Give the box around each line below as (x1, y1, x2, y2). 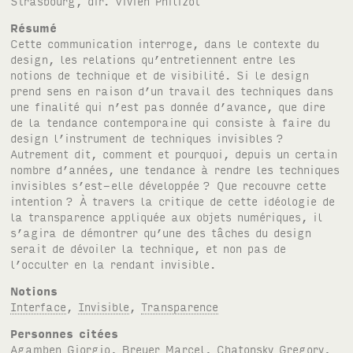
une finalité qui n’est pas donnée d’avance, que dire (10, 98, 326, 114)
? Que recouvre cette (202, 177, 327, 193)
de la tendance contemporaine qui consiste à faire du (10, 114, 331, 130)
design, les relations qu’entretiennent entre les (10, 51, 296, 67)
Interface (10, 299, 67, 314)
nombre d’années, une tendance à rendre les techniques (10, 162, 340, 177)
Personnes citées (10, 325, 119, 341)
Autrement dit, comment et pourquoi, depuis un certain (10, 146, 338, 162)
